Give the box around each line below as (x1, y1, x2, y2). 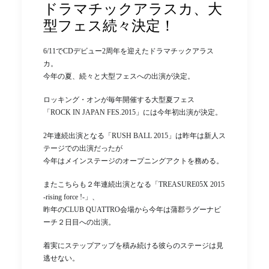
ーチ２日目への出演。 (43, 217, 115, 226)
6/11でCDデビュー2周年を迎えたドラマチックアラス (43, 46, 214, 55)
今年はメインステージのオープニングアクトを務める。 (43, 156, 223, 165)
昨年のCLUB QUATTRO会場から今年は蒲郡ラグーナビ (43, 205, 221, 214)
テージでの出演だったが (43, 144, 122, 153)
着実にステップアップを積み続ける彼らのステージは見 (43, 241, 223, 250)
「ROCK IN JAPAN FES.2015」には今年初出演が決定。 (43, 107, 222, 116)
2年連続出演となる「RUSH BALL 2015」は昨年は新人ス (43, 131, 226, 140)
